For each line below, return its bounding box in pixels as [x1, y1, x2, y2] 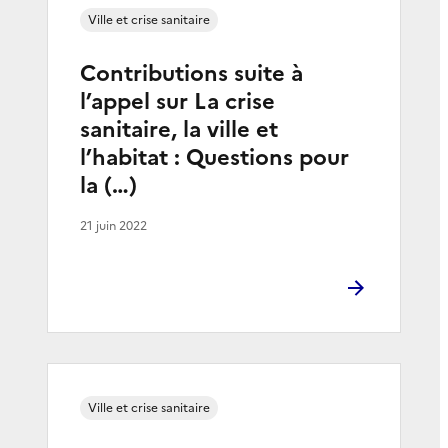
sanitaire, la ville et [80, 112, 278, 146]
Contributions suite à [80, 56, 303, 90]
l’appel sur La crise [80, 84, 275, 118]
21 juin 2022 [80, 216, 147, 235]
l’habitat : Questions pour [80, 140, 349, 174]
